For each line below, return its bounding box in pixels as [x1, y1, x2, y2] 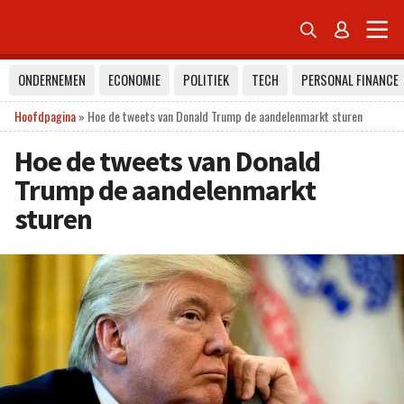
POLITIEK [183, 70, 229, 89]
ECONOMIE [108, 70, 161, 89]
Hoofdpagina [14, 106, 76, 125]
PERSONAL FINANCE [301, 70, 399, 89]
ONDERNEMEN [18, 70, 86, 89]
